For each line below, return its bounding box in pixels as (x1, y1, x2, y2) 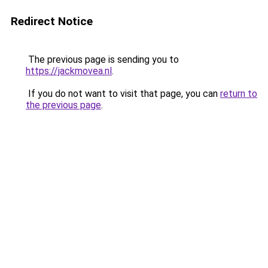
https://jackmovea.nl (26, 65, 112, 77)
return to (220, 88, 257, 99)
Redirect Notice (11, 14, 93, 28)
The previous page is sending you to (26, 54, 179, 65)
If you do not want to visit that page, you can (26, 88, 220, 99)
